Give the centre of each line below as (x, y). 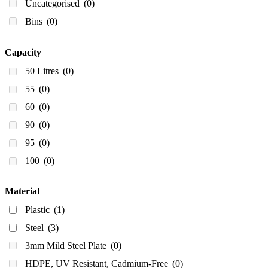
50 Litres (43, 71)
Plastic (39, 209)
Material (22, 191)
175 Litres (45, 233)
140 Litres (45, 197)
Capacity (23, 53)
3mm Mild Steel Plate (67, 245)
